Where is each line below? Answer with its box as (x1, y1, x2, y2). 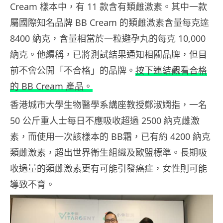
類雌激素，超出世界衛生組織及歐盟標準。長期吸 (10, 146, 207, 159)
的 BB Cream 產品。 (10, 80, 93, 93)
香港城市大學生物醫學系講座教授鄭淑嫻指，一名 (10, 99, 207, 111)
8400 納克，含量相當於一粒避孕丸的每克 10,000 (10, 32, 206, 45)
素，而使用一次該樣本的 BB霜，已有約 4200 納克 (10, 130, 211, 143)
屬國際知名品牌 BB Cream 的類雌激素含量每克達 (10, 16, 209, 29)
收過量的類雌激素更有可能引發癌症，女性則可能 (10, 162, 207, 175)
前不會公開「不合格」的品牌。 (10, 64, 135, 77)
